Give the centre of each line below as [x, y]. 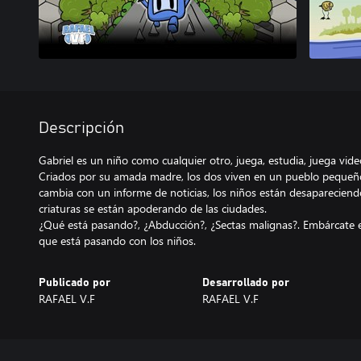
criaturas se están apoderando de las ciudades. [153, 208]
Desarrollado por [245, 283]
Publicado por [75, 283]
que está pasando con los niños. [117, 241]
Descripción [81, 128]
